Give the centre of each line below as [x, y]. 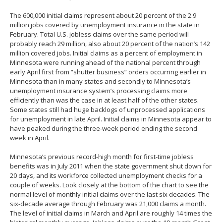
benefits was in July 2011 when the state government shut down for [111, 166]
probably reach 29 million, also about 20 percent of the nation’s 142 [110, 43]
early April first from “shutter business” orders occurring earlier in [108, 72]
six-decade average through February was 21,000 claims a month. [108, 203]
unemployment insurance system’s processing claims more [99, 90]
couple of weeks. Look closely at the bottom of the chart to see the [109, 185]
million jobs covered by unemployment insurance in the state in [105, 25]
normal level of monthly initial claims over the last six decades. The [110, 194]
